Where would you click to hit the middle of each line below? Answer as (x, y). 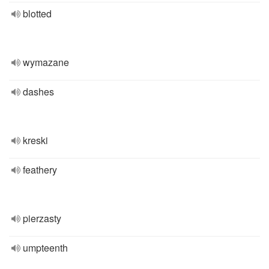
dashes (38, 92)
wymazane (46, 62)
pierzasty (42, 218)
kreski (35, 140)
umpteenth (45, 248)
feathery (40, 170)
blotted (37, 14)
